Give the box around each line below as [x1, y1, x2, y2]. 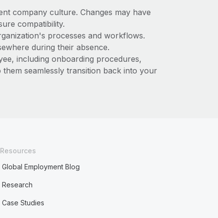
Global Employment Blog [2, 163, 80, 171]
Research [2, 181, 33, 189]
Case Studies [2, 199, 45, 207]
